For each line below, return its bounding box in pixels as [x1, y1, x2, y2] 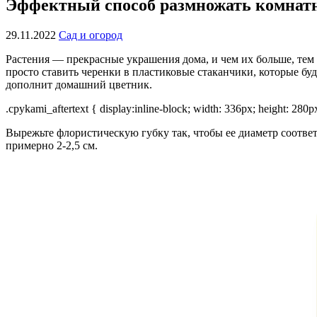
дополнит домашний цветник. [6, 78, 152, 91]
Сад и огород [59, 28, 122, 41]
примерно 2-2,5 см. [6, 139, 98, 151]
